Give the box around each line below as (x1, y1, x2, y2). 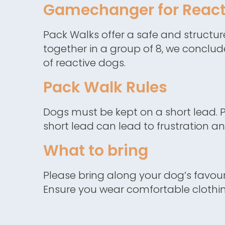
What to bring (43, 140, 148, 162)
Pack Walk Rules (43, 77, 167, 98)
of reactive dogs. (43, 56, 126, 70)
